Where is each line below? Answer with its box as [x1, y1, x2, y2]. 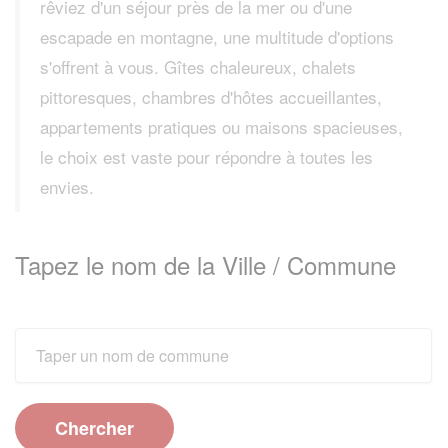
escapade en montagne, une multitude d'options [40, 24, 394, 49]
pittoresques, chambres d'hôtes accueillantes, [40, 84, 382, 109]
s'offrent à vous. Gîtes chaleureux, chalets [40, 54, 356, 79]
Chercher [55, 415, 134, 441]
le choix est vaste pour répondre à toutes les [40, 144, 373, 169]
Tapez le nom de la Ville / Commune [15, 247, 396, 282]
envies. [40, 174, 94, 199]
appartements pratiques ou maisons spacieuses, [40, 114, 403, 139]
